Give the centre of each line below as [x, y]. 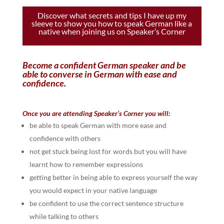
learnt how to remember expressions [86, 164]
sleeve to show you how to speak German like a [112, 23]
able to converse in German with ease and [99, 74]
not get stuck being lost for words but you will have [108, 151]
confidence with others [65, 138]
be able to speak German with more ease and [98, 125]
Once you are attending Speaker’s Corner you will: [96, 113]
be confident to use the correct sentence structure [106, 203]
